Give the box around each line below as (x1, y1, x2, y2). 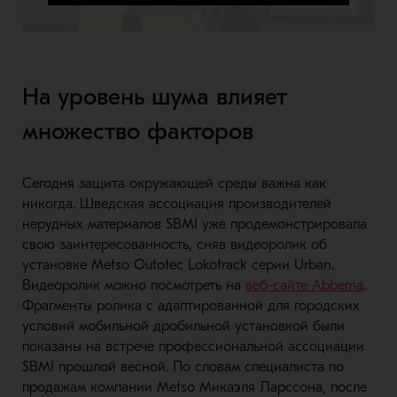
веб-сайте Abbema (245, 277, 363, 294)
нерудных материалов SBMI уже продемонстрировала (21, 216, 367, 233)
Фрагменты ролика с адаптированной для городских (21, 298, 360, 315)
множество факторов (21, 118, 253, 146)
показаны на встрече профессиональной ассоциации (21, 339, 364, 355)
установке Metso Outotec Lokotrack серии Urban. (21, 257, 334, 274)
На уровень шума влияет (21, 83, 287, 112)
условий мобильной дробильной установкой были (21, 318, 345, 335)
